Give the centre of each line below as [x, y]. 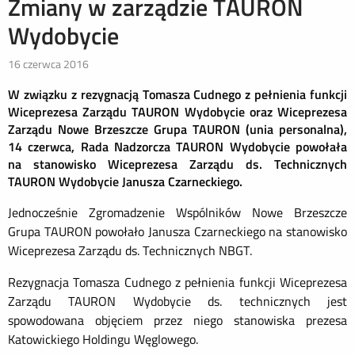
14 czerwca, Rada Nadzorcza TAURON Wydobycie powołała [177, 147]
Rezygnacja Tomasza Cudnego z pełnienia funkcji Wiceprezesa [177, 282]
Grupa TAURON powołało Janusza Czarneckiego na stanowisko [177, 231]
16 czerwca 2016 [48, 64]
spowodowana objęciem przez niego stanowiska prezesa [177, 320]
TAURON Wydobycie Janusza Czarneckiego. [125, 181]
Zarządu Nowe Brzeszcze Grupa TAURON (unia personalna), [177, 129]
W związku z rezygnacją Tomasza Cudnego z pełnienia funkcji [177, 94]
